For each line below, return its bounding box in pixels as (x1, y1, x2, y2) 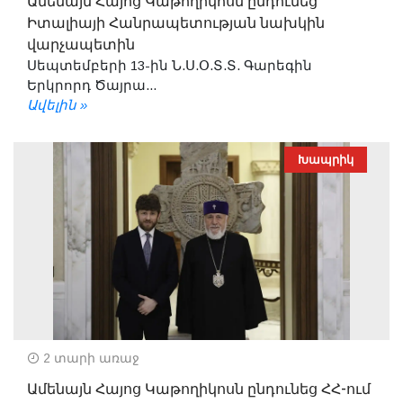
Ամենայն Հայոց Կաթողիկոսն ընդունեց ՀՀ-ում (27, 378, 371, 400)
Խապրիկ (298, 152, 354, 166)
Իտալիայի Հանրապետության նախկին (27, 12, 325, 34)
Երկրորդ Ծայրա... (27, 76, 157, 93)
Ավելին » (27, 96, 87, 112)
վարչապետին (27, 33, 135, 56)
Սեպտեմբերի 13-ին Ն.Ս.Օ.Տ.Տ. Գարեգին (27, 57, 312, 73)
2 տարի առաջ (40, 350, 139, 365)
